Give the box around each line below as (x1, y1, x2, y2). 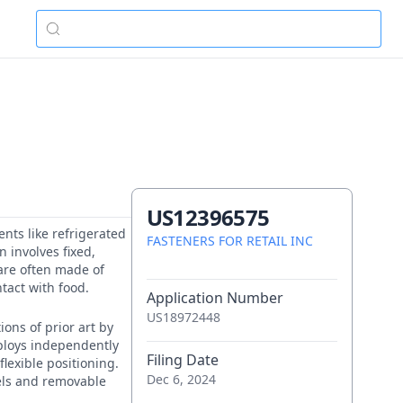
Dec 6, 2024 (146, 371, 216, 388)
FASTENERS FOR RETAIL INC (146, 232, 313, 249)
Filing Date (146, 350, 219, 370)
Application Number (146, 288, 283, 308)
